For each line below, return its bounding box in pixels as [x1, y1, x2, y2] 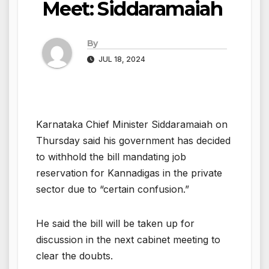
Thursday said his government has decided [36, 134, 231, 147]
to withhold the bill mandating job [36, 150, 186, 163]
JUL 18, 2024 [97, 54, 145, 64]
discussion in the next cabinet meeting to [36, 233, 220, 246]
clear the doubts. [36, 249, 113, 262]
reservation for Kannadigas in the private [36, 166, 222, 179]
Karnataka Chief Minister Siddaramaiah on [36, 118, 228, 130]
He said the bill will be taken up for [36, 217, 195, 229]
